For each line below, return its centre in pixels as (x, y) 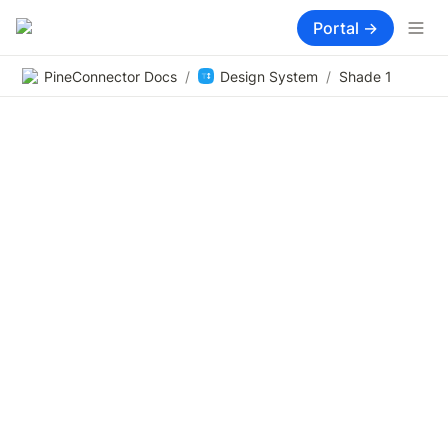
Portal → (345, 27)
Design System (269, 76)
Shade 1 (365, 76)
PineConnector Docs (110, 76)
